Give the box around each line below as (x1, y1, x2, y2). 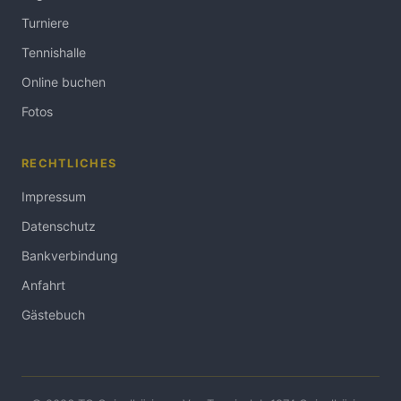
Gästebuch (21, 307, 85, 322)
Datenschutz (21, 218, 96, 234)
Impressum (21, 189, 86, 204)
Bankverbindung (21, 248, 118, 263)
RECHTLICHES (21, 157, 117, 170)
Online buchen (21, 74, 106, 90)
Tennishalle (21, 45, 86, 60)
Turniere (21, 15, 69, 30)
